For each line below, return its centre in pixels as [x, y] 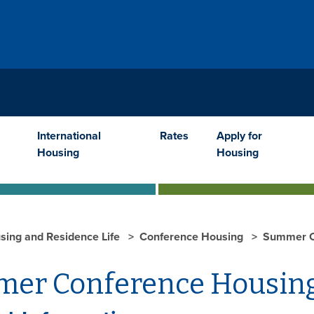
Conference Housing [193, 237]
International [69, 136]
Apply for [239, 136]
